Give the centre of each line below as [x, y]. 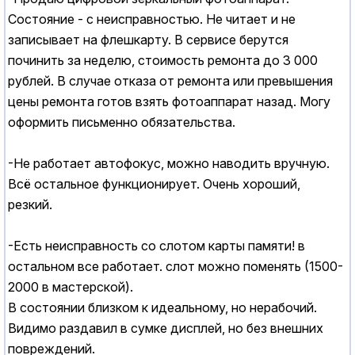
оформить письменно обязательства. [122, 122]
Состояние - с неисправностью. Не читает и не [152, 19]
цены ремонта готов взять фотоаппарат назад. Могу [169, 102]
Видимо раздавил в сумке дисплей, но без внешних [166, 328]
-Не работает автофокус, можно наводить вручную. [169, 164]
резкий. [30, 205]
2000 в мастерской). [71, 287]
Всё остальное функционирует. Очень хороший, [154, 184]
